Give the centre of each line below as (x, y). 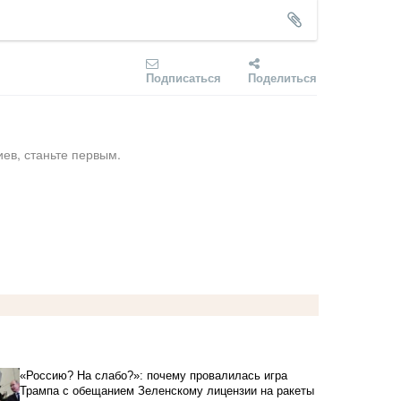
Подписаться (183, 78)
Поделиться (282, 78)
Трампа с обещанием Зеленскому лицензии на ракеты (166, 391)
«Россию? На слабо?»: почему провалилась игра (153, 376)
